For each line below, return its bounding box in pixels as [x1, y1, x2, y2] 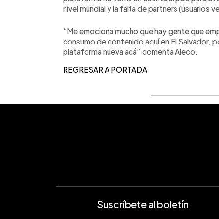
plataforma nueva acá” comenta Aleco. [63, 47, 199, 57]
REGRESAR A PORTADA [63, 65, 147, 75]
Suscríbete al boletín [97, 198, 189, 211]
